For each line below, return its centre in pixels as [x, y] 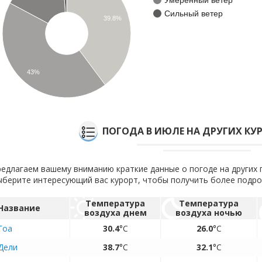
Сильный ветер [194, 13]
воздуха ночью [209, 213]
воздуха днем [115, 213]
